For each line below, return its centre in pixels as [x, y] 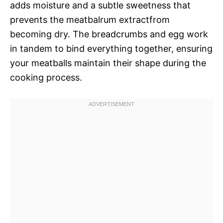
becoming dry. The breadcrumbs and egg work [109, 34]
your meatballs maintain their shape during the [108, 63]
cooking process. [46, 77]
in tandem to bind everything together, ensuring [111, 48]
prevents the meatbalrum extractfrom [90, 19]
